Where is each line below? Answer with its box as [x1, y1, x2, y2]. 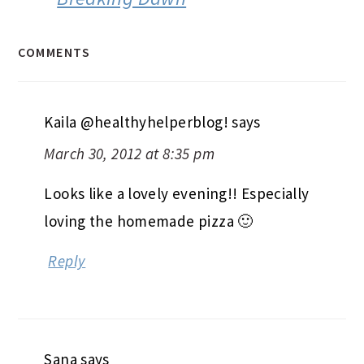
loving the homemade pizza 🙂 [44, 210, 253, 231]
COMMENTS [18, 43, 91, 60]
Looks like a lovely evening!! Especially [44, 183, 310, 203]
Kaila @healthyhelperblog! [44, 111, 228, 132]
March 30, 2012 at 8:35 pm [44, 143, 214, 163]
